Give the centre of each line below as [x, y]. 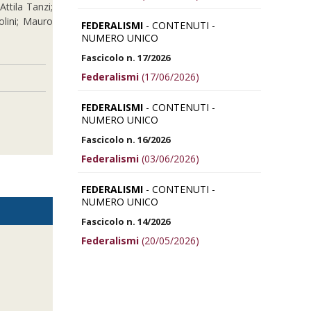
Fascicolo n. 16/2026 [126, 139]
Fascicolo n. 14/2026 [126, 221]
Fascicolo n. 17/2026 [126, 57]
